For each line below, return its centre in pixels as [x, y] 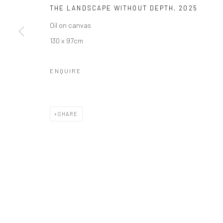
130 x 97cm [66, 40]
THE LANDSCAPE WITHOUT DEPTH [112, 8]
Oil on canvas [70, 25]
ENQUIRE [66, 71]
